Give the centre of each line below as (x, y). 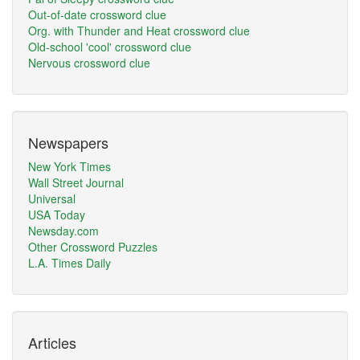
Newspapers (68, 142)
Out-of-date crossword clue (97, 14)
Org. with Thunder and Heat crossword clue (139, 31)
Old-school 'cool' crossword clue (110, 47)
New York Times (70, 166)
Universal (52, 198)
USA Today (57, 215)
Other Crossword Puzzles (93, 247)
